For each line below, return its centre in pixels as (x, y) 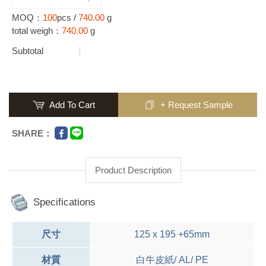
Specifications (64, 202)
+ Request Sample (196, 105)
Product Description (133, 170)
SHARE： (32, 133)
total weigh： (37, 31)
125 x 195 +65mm (172, 235)
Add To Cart (72, 105)
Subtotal (28, 51)
